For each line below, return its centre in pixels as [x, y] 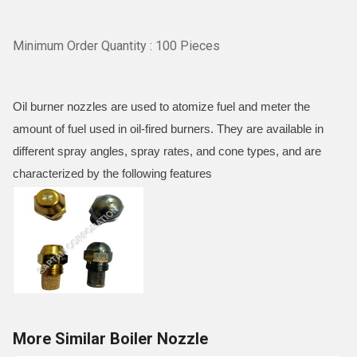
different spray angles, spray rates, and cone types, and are [167, 151]
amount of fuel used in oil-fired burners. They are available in [168, 129]
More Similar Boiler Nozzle [110, 339]
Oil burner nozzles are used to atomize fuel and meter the [161, 106]
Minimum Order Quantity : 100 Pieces [116, 46]
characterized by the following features [112, 173]
